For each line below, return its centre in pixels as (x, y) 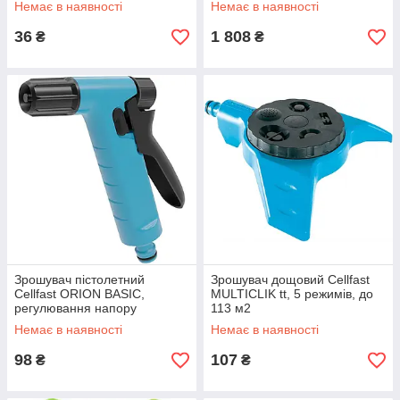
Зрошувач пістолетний (79, 279)
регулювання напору (75, 308)
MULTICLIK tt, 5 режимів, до (292, 294)
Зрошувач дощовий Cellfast (290, 279)
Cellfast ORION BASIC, (79, 294)
